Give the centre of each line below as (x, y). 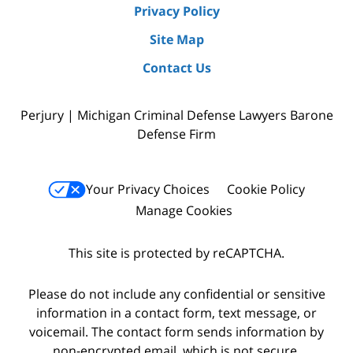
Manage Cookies (184, 210)
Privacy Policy (176, 11)
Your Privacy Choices (148, 190)
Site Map (176, 40)
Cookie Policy (266, 190)
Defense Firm (176, 134)
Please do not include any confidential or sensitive (176, 294)
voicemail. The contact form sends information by (176, 332)
